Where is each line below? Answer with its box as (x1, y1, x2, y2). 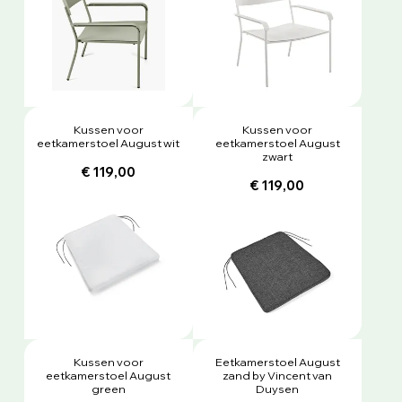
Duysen (256, 380, 300, 396)
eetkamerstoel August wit (37, 135, 180, 151)
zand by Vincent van (223, 367, 333, 382)
